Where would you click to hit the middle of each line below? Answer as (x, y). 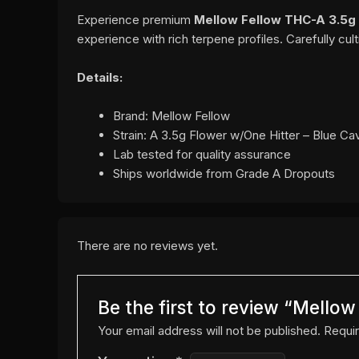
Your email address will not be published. (210, 330)
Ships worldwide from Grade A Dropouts (224, 173)
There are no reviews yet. (147, 245)
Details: (100, 77)
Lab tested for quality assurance (202, 154)
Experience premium (135, 19)
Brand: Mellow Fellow (171, 115)
